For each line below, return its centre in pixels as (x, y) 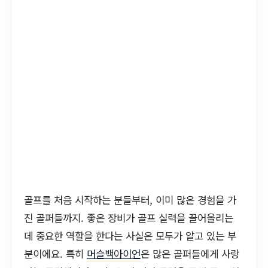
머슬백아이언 (114, 254)
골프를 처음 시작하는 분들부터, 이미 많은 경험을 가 (130, 200)
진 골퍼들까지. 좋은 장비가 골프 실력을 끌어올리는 (129, 218)
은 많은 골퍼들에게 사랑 (190, 254)
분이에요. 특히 (55, 254)
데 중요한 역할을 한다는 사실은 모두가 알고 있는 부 (130, 236)
